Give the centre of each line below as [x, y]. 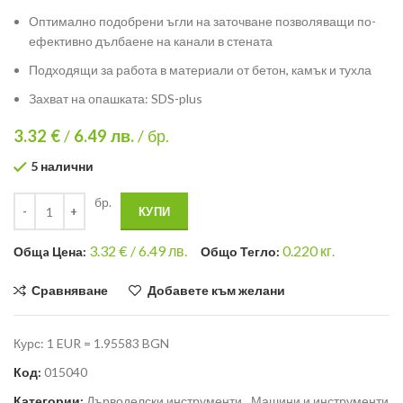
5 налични [62, 166]
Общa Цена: [51, 252]
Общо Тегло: [242, 252]
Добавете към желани [216, 291]
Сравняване [70, 291]
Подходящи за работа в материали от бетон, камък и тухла [200, 70]
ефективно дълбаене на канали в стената [151, 41]
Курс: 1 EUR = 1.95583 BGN [91, 344]
